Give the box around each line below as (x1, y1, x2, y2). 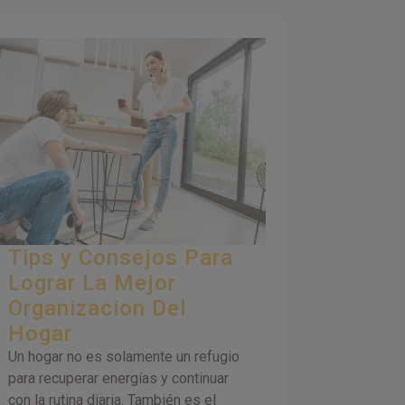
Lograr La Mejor (7, 269, 176, 296)
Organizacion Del (7, 295, 186, 321)
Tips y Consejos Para (7, 244, 233, 270)
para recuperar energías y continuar (7, 369, 229, 387)
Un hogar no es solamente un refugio (7, 347, 240, 365)
